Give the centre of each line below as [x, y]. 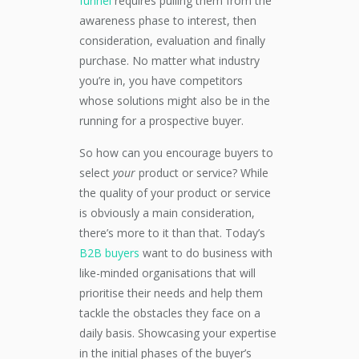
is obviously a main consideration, [167, 213]
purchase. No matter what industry [169, 61]
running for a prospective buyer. [161, 121]
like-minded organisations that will [167, 273]
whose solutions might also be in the [175, 101]
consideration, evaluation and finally [172, 40]
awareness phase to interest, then [168, 20]
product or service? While [204, 173]
